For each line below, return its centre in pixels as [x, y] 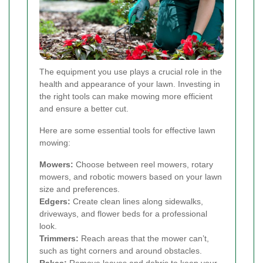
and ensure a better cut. [84, 109]
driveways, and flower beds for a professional [123, 214]
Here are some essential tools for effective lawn [127, 131]
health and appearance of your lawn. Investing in [130, 84]
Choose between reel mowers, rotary [143, 165]
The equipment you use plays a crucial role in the [131, 72]
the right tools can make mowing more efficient [126, 97]
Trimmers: [59, 239]
